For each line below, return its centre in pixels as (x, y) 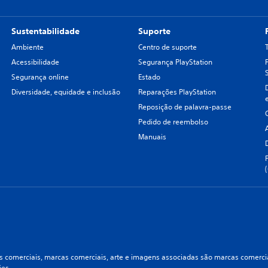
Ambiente (27, 47)
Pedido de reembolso (173, 121)
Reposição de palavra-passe (185, 106)
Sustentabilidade (45, 31)
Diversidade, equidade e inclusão (66, 92)
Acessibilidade (35, 62)
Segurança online (40, 77)
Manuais (152, 136)
